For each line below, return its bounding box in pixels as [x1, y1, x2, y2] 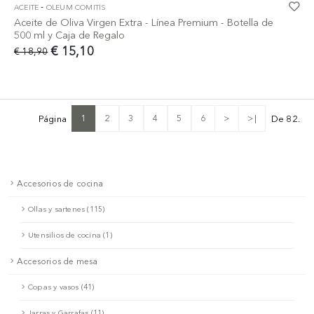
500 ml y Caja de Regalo [14, 28, 125, 41]
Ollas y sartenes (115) [28, 204, 105, 214]
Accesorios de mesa [17, 256, 98, 266]
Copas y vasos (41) [28, 282, 95, 292]
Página [38, 113, 67, 124]
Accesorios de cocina [17, 178, 103, 189]
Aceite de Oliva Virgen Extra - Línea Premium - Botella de [14, 15, 273, 29]
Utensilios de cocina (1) [28, 230, 112, 240]
